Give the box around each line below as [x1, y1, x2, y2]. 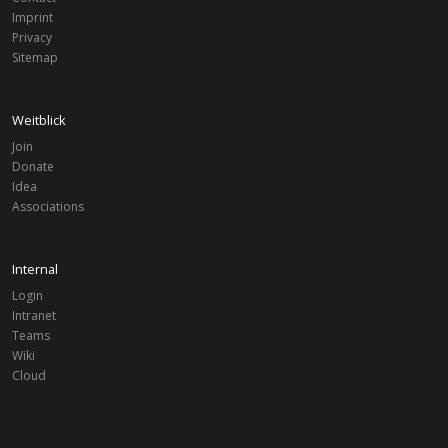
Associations [12, 198, 84, 216]
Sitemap [12, 49, 58, 67]
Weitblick [12, 111, 66, 130]
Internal [12, 260, 58, 279]
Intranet [12, 307, 56, 325]
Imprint [12, 9, 53, 27]
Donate [12, 158, 54, 176]
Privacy [12, 29, 52, 47]
